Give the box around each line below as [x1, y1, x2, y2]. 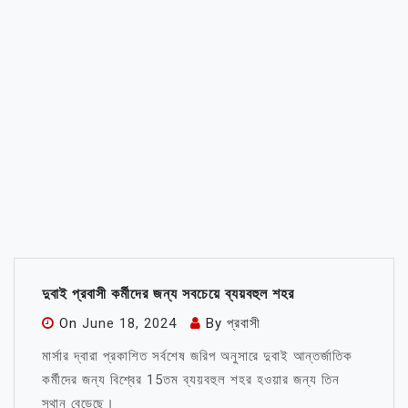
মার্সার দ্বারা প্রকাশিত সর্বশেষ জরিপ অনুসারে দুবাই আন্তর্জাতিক [42, 348, 352, 364]
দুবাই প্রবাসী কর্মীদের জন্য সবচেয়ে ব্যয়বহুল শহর [42, 285, 294, 302]
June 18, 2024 [82, 315, 177, 331]
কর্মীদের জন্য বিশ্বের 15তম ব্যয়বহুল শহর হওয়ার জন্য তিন [42, 372, 340, 388]
